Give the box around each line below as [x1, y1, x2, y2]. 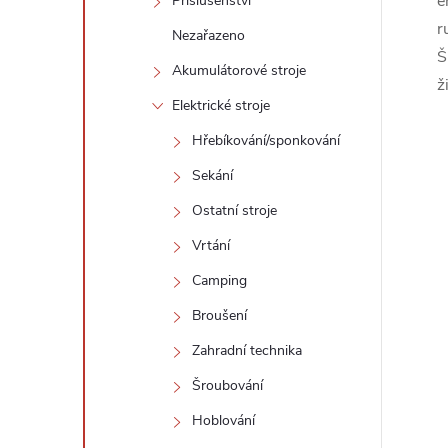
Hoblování [192, 411, 255, 430]
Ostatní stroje [192, 201, 277, 220]
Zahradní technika [192, 341, 302, 360]
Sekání [192, 166, 233, 185]
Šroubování [192, 376, 263, 395]
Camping [192, 271, 247, 290]
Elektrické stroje [172, 96, 270, 115]
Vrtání [192, 236, 230, 255]
